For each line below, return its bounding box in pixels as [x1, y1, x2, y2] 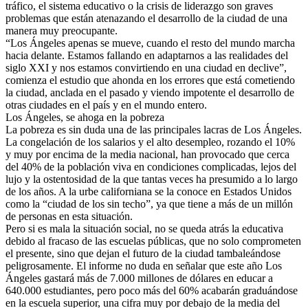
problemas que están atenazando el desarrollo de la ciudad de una [5, 12, 287, 24]
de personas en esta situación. [5, 210, 133, 222]
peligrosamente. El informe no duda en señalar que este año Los [5, 259, 282, 272]
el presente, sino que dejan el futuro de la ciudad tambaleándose [5, 247, 280, 259]
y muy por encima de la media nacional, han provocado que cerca [5, 148, 289, 160]
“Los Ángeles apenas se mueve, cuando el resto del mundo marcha [5, 36, 295, 49]
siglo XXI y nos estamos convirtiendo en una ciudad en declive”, [5, 61, 287, 74]
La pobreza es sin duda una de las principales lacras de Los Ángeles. [5, 123, 302, 135]
